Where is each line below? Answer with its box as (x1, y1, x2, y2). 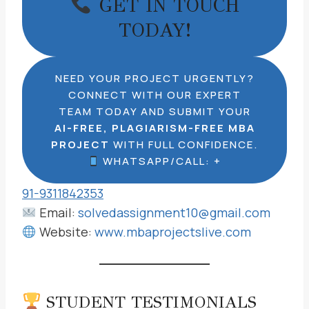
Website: (36, 223, 94, 240)
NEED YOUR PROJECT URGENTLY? (54, 71, 255, 86)
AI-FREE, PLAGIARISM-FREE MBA (54, 121, 255, 135)
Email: (36, 204, 78, 221)
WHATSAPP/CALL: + (99, 154, 222, 168)
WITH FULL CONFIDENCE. (110, 137, 258, 152)
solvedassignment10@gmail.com (77, 204, 270, 221)
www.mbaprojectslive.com (94, 223, 251, 240)
